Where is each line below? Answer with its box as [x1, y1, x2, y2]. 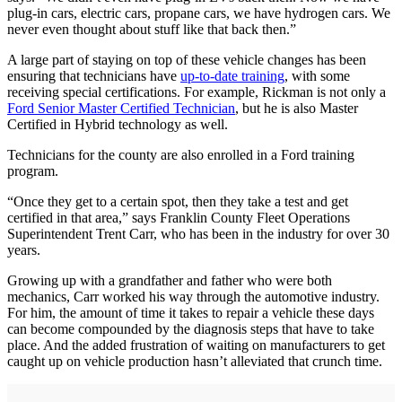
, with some [284, 68, 350, 84]
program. [7, 163, 58, 179]
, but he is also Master [235, 100, 358, 117]
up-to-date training [180, 68, 284, 84]
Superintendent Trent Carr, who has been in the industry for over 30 [7, 226, 389, 242]
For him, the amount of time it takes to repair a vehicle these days [7, 305, 374, 321]
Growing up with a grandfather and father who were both [7, 273, 332, 289]
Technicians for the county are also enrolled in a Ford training [7, 147, 354, 163]
